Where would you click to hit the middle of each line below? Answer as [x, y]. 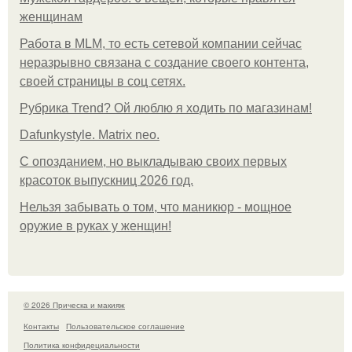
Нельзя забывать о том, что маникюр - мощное [156, 207]
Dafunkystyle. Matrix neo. [90, 135]
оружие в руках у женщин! [95, 226]
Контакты [41, 326]
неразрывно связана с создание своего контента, [164, 62]
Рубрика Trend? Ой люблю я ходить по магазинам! [166, 108]
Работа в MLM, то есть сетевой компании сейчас [161, 44]
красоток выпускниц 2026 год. [106, 180]
